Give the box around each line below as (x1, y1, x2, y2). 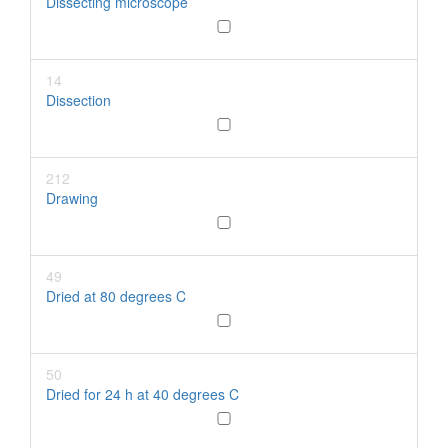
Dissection (46, 90, 111, 110)
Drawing (46, 188, 98, 208)
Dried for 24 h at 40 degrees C (46, 384, 239, 404)
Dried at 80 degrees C (46, 286, 186, 306)
